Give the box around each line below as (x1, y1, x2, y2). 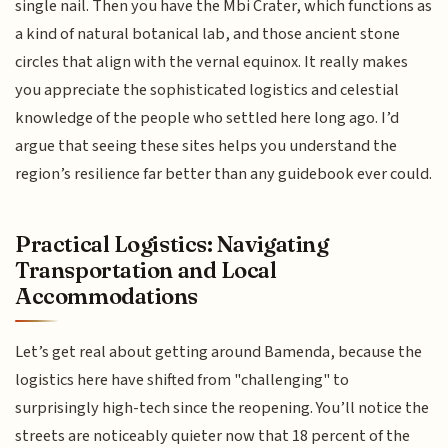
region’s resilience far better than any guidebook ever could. (15, 162, 433, 187)
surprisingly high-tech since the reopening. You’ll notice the (15, 395, 430, 420)
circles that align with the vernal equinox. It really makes (15, 50, 409, 75)
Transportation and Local (15, 255, 277, 284)
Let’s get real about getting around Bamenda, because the (15, 339, 423, 364)
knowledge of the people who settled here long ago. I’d (15, 106, 400, 131)
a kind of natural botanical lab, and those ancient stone (15, 22, 401, 47)
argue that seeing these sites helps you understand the (15, 134, 398, 159)
